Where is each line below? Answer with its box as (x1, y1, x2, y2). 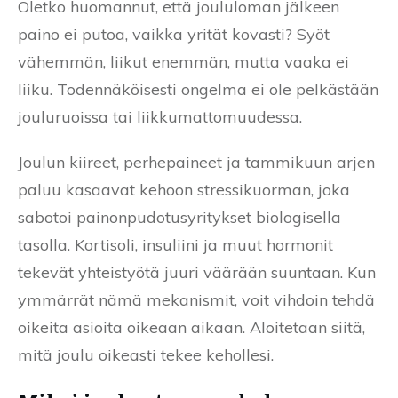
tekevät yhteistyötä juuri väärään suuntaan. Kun (18, 261, 376, 283)
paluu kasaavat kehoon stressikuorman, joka (18, 179, 350, 200)
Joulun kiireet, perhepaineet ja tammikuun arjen (18, 151, 375, 172)
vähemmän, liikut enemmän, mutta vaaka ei (18, 51, 349, 72)
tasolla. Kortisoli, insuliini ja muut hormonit (18, 234, 333, 255)
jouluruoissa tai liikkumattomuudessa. (18, 106, 302, 127)
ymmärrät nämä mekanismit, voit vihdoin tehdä (18, 289, 375, 310)
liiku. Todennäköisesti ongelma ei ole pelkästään (18, 78, 378, 99)
